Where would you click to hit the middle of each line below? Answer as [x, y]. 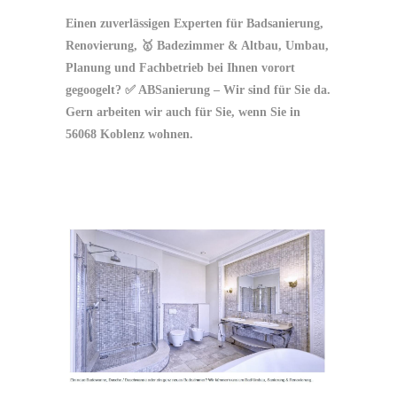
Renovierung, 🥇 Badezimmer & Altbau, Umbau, [197, 46]
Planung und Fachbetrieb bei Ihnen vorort [180, 68]
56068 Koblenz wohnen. [129, 135]
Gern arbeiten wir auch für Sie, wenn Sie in [183, 113]
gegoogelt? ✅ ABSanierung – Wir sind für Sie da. [198, 90]
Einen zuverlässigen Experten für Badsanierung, [195, 24]
